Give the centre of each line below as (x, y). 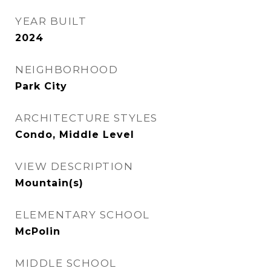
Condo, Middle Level (75, 135)
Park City (41, 86)
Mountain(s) (49, 183)
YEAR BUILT (51, 21)
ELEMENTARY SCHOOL (83, 215)
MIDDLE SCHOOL (66, 263)
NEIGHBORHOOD (67, 70)
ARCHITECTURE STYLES (87, 118)
